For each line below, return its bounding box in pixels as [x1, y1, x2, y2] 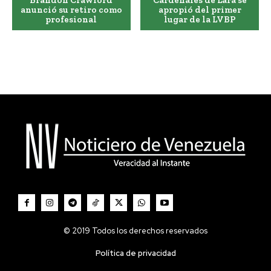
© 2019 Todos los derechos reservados [64, 226, 207, 237]
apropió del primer [158, 4, 241, 16]
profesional [45, 14, 97, 25]
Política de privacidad [95, 248, 176, 259]
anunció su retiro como [20, 4, 122, 16]
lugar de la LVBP [163, 14, 236, 25]
